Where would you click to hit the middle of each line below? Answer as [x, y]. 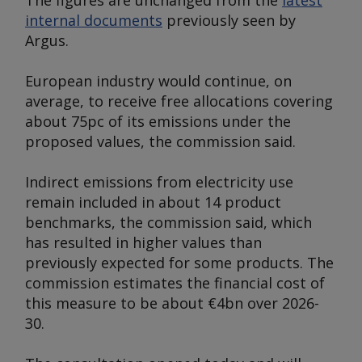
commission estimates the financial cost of [175, 283]
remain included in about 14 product [153, 202]
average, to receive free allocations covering [179, 101]
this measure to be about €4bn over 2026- [172, 303]
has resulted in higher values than [143, 242]
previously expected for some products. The [179, 263]
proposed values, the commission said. [160, 141]
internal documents [94, 20]
